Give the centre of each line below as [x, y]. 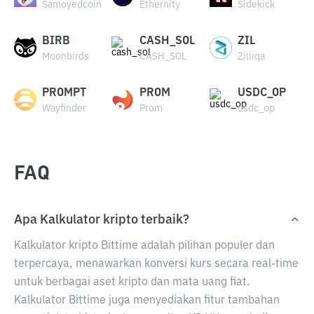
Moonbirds [66, 57]
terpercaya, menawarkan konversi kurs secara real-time [156, 264]
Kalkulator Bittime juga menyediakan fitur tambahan [147, 301]
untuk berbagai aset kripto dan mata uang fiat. [132, 282]
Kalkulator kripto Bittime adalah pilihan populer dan [144, 246]
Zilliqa [251, 57]
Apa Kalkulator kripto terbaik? [102, 220]
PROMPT [64, 93]
